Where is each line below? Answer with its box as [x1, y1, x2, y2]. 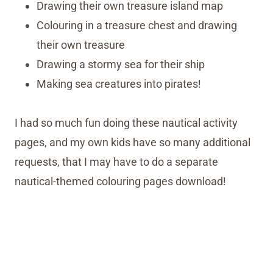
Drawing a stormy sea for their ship [37, 58, 205, 71]
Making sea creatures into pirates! [37, 77, 201, 91]
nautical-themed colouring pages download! [15, 175, 226, 188]
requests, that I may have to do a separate [15, 155, 218, 169]
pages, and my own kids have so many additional [15, 136, 250, 149]
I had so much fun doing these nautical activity [15, 116, 238, 130]
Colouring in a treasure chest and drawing [37, 19, 237, 32]
